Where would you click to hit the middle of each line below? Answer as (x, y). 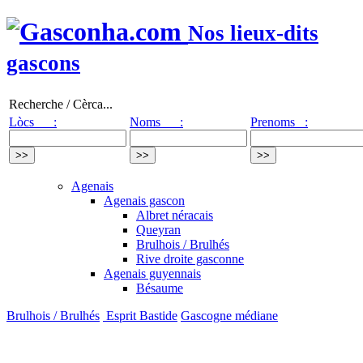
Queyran (158, 229)
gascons (43, 64)
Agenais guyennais (152, 273)
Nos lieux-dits (253, 34)
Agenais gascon (144, 200)
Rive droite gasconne (190, 258)
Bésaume (160, 288)
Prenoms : (279, 122)
